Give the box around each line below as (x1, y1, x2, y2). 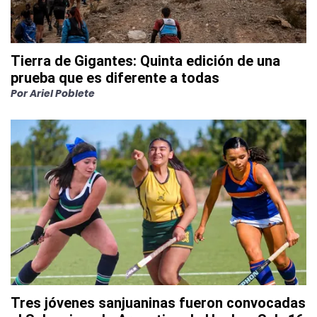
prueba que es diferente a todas (11, 69, 219, 87)
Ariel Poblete (30, 86, 95, 101)
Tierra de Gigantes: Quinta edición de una (11, 52, 280, 70)
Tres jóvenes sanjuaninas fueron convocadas (11, 294, 306, 312)
